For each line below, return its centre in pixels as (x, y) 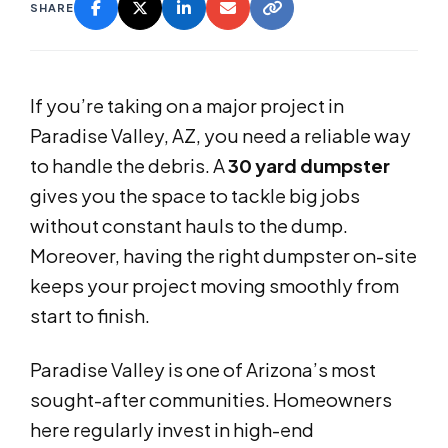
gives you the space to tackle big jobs (195, 196)
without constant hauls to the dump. (189, 226)
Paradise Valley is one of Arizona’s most (203, 370)
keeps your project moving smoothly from (214, 286)
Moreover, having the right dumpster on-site (223, 256)
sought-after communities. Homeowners (211, 400)
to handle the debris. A (129, 166)
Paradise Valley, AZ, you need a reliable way (220, 136)
